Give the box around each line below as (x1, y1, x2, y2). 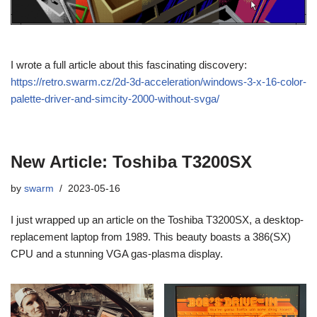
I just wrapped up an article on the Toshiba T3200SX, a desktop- (11, 213, 304, 226)
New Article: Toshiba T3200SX (11, 151, 252, 171)
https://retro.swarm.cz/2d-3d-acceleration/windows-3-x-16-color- (11, 75, 306, 88)
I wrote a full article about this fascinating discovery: (11, 58, 247, 71)
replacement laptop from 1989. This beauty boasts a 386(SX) (11, 230, 291, 243)
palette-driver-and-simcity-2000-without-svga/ (11, 92, 219, 105)
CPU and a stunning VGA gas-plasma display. (11, 247, 223, 260)
